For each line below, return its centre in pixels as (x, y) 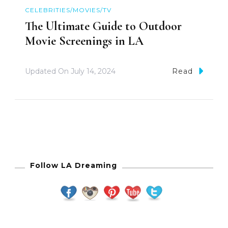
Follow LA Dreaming (74, 165)
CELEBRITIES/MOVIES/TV (68, 10)
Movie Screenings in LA (84, 41)
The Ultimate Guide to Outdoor (103, 26)
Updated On (48, 71)
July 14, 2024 (93, 71)
